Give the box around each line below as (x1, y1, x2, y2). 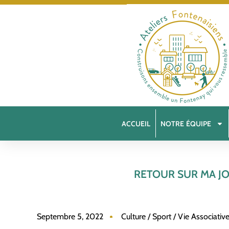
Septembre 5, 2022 (37, 212, 103, 221)
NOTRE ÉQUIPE (161, 119, 212, 128)
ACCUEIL (122, 119, 151, 128)
